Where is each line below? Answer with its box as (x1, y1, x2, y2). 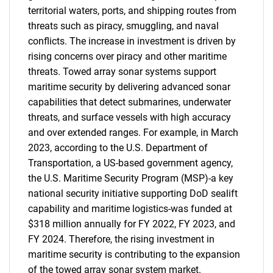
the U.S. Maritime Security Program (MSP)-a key (28, 172, 233, 184)
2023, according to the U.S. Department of (28, 142, 208, 154)
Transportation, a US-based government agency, (28, 157, 233, 169)
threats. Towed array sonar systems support (28, 66, 216, 77)
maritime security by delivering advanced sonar (28, 81, 230, 93)
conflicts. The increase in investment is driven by (28, 35, 236, 47)
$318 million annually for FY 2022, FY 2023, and (28, 218, 235, 230)
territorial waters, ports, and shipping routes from (28, 5, 236, 16)
